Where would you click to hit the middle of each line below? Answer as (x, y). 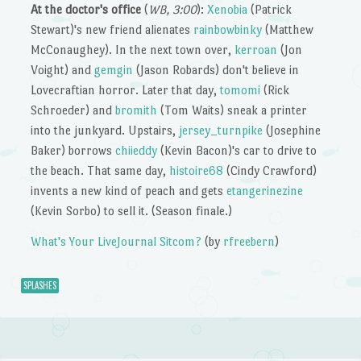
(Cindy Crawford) (270, 171)
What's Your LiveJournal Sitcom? (116, 242)
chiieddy (137, 151)
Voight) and (63, 70)
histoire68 (197, 171)
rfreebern (249, 242)
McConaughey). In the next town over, (133, 50)
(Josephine (292, 131)
